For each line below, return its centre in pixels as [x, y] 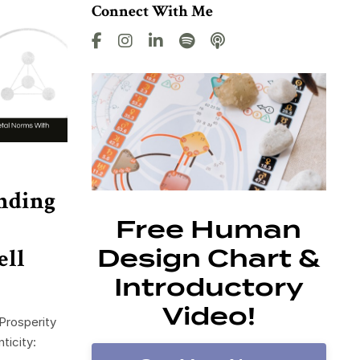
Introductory [209, 287]
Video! [209, 316]
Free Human [209, 229]
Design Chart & [209, 258]
